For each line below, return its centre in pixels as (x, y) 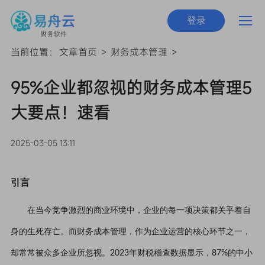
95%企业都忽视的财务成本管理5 (131, 88)
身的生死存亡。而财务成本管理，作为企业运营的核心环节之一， (130, 232)
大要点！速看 (60, 112)
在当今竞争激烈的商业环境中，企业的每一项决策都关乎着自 (139, 210)
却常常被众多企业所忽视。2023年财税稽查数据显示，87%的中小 (131, 253)
